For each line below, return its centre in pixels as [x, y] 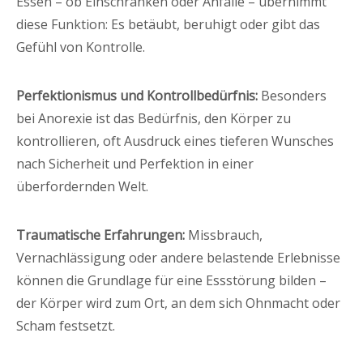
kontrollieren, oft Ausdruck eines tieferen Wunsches [175, 141]
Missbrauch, [224, 235]
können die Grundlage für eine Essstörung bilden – [171, 280]
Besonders [292, 95]
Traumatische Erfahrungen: [100, 235]
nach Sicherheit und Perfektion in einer [135, 163]
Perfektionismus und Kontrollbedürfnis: [137, 95]
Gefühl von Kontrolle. [81, 47]
